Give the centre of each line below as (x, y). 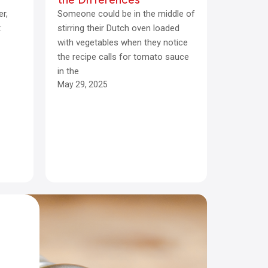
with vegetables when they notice (123, 42)
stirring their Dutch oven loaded (118, 28)
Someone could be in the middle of (126, 14)
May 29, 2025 (83, 84)
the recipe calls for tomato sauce (123, 57)
